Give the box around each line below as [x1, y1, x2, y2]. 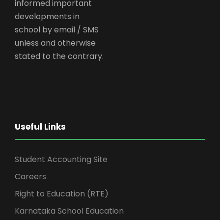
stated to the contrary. [15, 51, 104, 62]
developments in [15, 11, 80, 23]
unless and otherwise [15, 37, 96, 49]
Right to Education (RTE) [15, 188, 109, 200]
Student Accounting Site [15, 154, 108, 165]
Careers [15, 171, 46, 183]
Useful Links [15, 121, 66, 133]
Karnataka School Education [15, 205, 124, 217]
